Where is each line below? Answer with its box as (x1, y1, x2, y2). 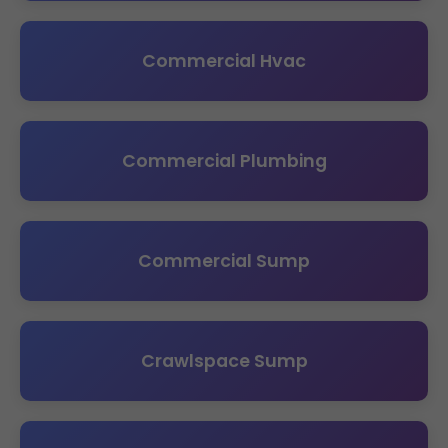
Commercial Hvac (142, 48, 306, 73)
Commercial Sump (138, 248, 310, 273)
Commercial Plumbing (121, 148, 327, 173)
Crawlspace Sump (140, 348, 308, 373)
